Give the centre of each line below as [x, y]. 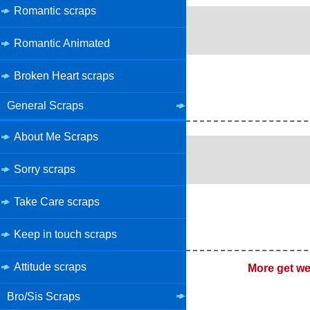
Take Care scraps [57, 201]
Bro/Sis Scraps [44, 296]
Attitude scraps [50, 266]
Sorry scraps [45, 169]
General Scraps [45, 105]
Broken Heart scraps [64, 75]
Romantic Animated [62, 43]
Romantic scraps [55, 10]
